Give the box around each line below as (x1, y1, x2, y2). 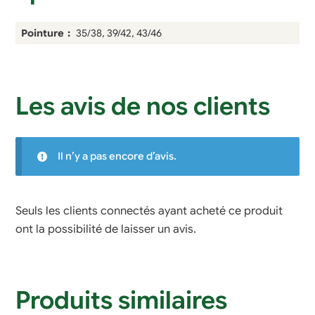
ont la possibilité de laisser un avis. (15, 222, 197, 237)
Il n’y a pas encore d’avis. (57, 150, 176, 163)
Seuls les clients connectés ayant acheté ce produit (15, 204, 283, 219)
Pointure (21, 27, 65, 39)
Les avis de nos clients (15, 91, 271, 122)
